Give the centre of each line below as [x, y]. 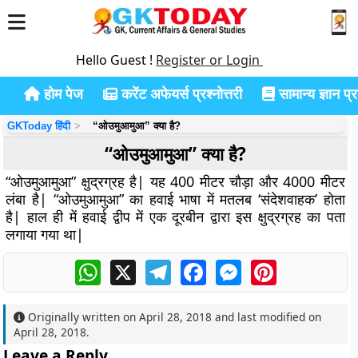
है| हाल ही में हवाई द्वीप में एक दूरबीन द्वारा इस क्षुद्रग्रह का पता [175, 217]
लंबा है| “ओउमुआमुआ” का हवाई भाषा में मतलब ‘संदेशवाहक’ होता [175, 199]
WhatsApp [131, 266]
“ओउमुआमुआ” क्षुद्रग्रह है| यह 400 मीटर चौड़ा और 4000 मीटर [175, 181]
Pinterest [304, 266]
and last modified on [267, 317]
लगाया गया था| [45, 234]
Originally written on [82, 317]
